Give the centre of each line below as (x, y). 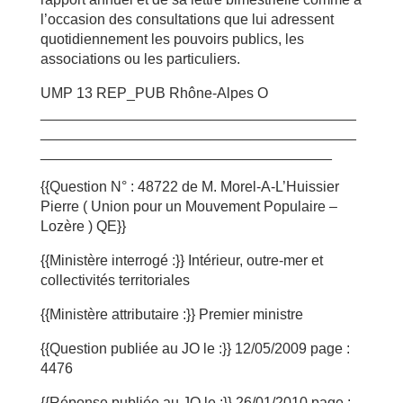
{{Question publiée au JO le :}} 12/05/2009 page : (195, 349)
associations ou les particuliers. (140, 59)
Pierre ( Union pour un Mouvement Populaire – (188, 206)
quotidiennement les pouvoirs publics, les (172, 39)
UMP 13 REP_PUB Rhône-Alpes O (154, 93)
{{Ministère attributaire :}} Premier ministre (171, 314)
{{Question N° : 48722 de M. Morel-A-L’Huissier (189, 187)
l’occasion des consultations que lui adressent (187, 19)
